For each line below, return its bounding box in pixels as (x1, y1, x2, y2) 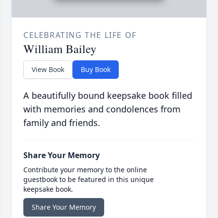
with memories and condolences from (23, 103, 181, 115)
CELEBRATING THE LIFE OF (23, 30, 137, 41)
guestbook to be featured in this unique (23, 175, 154, 184)
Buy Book (81, 65, 110, 74)
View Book (32, 65, 64, 74)
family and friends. (23, 117, 100, 129)
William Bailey (23, 41, 96, 57)
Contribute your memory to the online (23, 165, 147, 175)
